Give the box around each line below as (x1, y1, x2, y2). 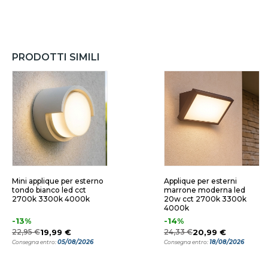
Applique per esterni (164, 176, 237, 185)
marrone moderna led (164, 185, 245, 194)
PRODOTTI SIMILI (12, 51, 100, 63)
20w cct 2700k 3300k (164, 194, 246, 203)
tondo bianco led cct (12, 185, 86, 194)
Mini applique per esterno (12, 176, 103, 185)
